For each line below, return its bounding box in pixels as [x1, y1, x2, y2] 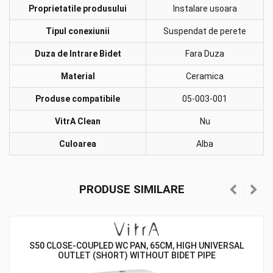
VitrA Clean [55, 116, 101, 126]
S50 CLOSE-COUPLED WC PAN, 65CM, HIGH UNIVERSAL [29, 241, 244, 250]
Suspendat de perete [163, 26, 246, 36]
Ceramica [186, 71, 224, 81]
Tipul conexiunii [46, 26, 110, 36]
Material [60, 71, 95, 81]
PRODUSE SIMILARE [79, 182, 185, 196]
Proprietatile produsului [29, 4, 127, 13]
